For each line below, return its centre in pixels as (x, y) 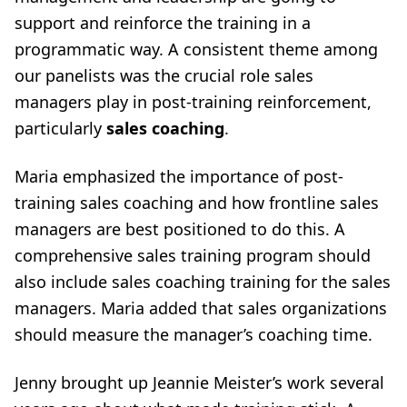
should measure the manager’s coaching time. (194, 334)
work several (333, 382)
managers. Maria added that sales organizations (201, 308)
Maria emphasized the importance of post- (179, 176)
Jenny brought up (84, 382)
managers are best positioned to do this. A (180, 229)
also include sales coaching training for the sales (203, 282)
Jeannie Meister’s (218, 382)
